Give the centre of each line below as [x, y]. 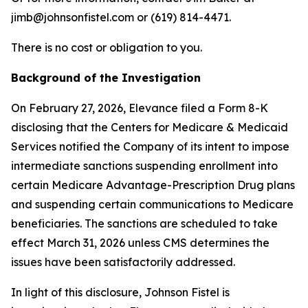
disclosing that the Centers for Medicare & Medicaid [150, 127]
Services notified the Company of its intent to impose [150, 146]
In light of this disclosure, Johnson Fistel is [120, 292]
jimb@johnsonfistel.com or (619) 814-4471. [121, 17]
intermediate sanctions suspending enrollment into [144, 166]
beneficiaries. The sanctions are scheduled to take [144, 223]
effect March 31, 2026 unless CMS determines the [140, 243]
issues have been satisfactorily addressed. [123, 262]
